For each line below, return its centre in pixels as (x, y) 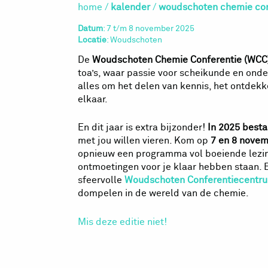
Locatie (92, 40)
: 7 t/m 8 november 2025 (149, 28)
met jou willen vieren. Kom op (144, 141)
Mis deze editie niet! (124, 222)
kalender (130, 7)
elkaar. (93, 99)
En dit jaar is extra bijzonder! (143, 128)
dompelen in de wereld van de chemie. (163, 194)
